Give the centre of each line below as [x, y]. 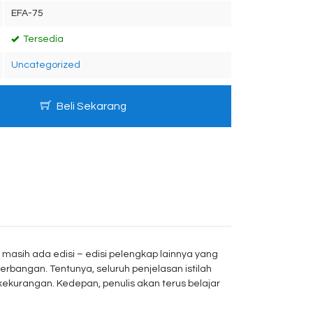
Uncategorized [46, 65]
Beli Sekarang [90, 106]
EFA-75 [27, 13]
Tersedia [42, 39]
